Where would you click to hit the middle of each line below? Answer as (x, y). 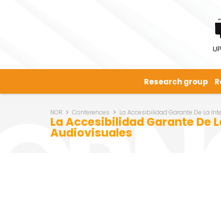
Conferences (91, 112)
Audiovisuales (91, 133)
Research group (176, 81)
